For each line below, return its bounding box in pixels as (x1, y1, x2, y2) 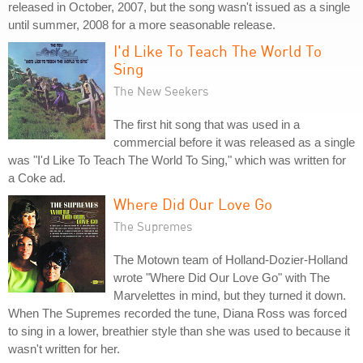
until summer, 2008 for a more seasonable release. (8, 18, 275, 32)
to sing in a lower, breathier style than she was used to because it (8, 324, 350, 338)
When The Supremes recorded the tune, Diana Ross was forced (8, 306, 347, 320)
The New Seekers (113, 83, 209, 98)
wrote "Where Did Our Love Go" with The (113, 271, 330, 284)
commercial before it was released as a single (113, 135, 355, 149)
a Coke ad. (8, 171, 66, 185)
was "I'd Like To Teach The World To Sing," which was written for (8, 153, 346, 167)
